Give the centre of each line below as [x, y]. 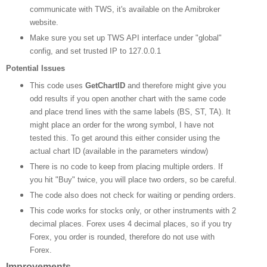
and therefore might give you [175, 85]
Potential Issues [35, 69]
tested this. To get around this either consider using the [125, 138]
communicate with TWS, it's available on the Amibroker [125, 10]
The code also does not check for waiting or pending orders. [133, 195]
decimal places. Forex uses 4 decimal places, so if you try [131, 223]
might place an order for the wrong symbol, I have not [122, 125]
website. [44, 23]
